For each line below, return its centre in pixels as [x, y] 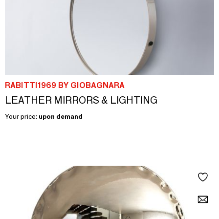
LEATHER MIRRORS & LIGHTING [81, 100]
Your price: [22, 116]
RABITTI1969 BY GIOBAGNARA [65, 85]
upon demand [61, 116]
